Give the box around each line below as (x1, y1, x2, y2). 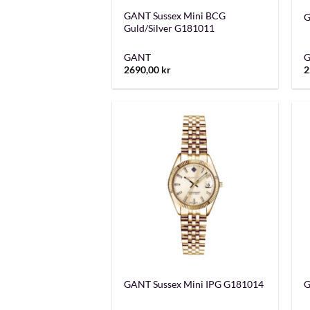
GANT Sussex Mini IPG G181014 (124, 278, 264, 291)
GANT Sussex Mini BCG (124, 10, 226, 22)
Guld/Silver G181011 (124, 22, 215, 35)
